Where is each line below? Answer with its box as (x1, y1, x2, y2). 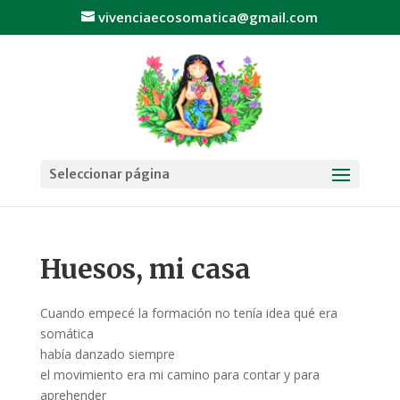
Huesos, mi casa (39, 252, 251, 286)
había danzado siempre (39, 346, 175, 362)
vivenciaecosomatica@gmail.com (98, 8, 319, 27)
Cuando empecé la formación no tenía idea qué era (39, 304, 337, 321)
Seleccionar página (48, 165, 170, 182)
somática (39, 325, 94, 342)
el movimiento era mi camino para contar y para (39, 366, 320, 383)
